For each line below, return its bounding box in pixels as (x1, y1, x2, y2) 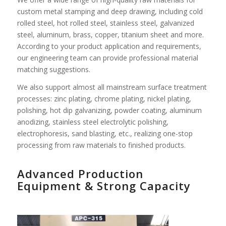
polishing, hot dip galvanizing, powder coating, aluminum (17, 105, 202, 115)
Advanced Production (17, 165, 143, 181)
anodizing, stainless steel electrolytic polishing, (17, 117, 168, 127)
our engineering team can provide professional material (17, 52, 198, 63)
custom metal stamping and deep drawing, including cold (17, 6, 203, 16)
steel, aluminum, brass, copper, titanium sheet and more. (17, 29, 204, 39)
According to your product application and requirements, (17, 41, 201, 51)
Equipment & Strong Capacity (17, 178, 191, 193)
